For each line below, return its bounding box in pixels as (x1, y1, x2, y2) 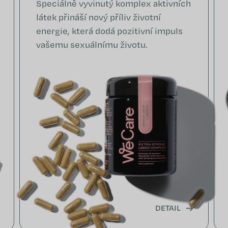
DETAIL (155, 202, 181, 213)
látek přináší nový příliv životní (36, 11, 161, 23)
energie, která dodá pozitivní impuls (36, 25, 183, 37)
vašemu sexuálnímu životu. (36, 39, 149, 51)
